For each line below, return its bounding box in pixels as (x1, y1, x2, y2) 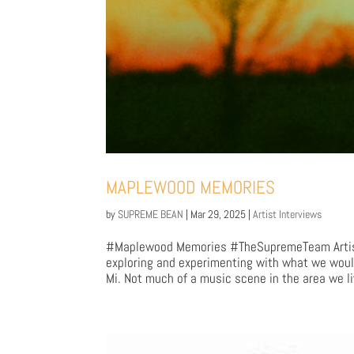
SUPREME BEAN (118, 206, 184, 221)
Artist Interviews (253, 206, 322, 221)
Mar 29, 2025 (190, 206, 247, 221)
